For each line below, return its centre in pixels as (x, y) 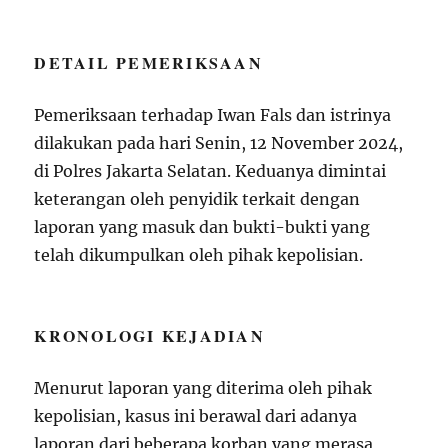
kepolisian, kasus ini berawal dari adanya (196, 415)
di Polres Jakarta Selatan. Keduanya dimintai (210, 170)
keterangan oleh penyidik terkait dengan (197, 198)
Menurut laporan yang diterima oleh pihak (203, 387)
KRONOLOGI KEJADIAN (149, 335)
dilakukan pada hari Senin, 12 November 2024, (219, 142)
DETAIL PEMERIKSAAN (148, 62)
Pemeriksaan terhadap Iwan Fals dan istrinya (213, 114)
